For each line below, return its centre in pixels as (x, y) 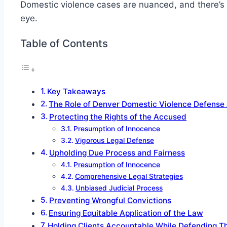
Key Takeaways (77, 91)
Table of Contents (64, 44)
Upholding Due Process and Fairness (117, 153)
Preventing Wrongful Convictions (110, 200)
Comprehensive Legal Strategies (129, 176)
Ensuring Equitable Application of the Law (126, 213)
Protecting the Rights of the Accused (118, 117)
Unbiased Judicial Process (119, 188)
